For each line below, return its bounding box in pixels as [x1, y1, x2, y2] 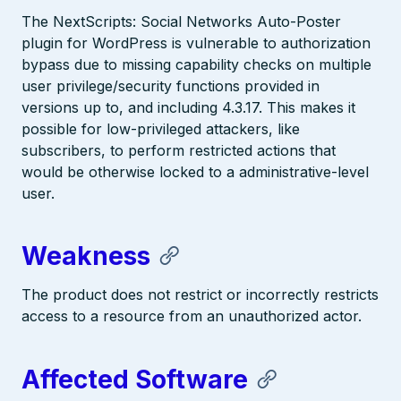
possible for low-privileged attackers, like [21, 120, 300, 138]
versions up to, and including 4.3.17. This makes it [21, 98, 355, 116]
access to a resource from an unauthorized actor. [21, 307, 362, 326]
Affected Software [21, 363, 248, 395]
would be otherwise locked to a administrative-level [21, 163, 369, 181]
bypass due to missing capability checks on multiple [21, 55, 371, 73]
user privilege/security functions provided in [21, 77, 320, 95]
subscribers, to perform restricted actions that [21, 141, 336, 159]
